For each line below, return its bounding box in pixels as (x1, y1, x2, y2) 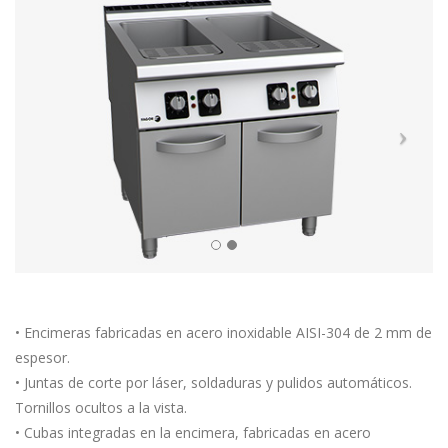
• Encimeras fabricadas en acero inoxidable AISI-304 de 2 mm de (15, 322, 432, 342)
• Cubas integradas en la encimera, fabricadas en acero (15, 422, 371, 442)
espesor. (15, 347, 70, 367)
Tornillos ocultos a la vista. (15, 397, 187, 417)
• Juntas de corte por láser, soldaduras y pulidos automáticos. (15, 372, 412, 392)
